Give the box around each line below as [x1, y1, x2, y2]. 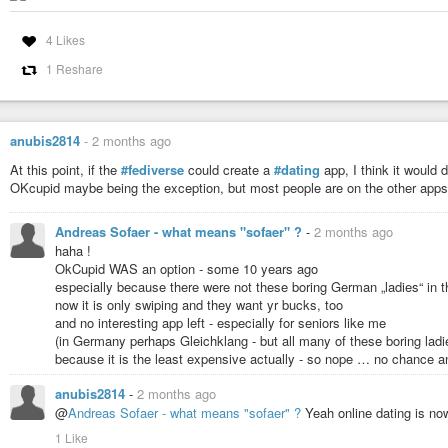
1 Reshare [45, 59, 103, 77]
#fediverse [121, 159, 184, 179]
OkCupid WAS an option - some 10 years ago [55, 259, 318, 279]
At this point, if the [10, 159, 121, 179]
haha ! [55, 241, 91, 261]
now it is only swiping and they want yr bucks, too [55, 295, 343, 315]
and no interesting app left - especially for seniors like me [55, 313, 386, 333]
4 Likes [45, 30, 85, 48]
